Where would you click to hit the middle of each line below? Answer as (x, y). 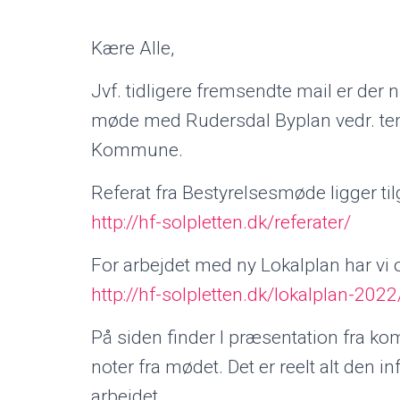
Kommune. (137, 150)
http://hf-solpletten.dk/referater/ (221, 222)
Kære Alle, (133, 48)
